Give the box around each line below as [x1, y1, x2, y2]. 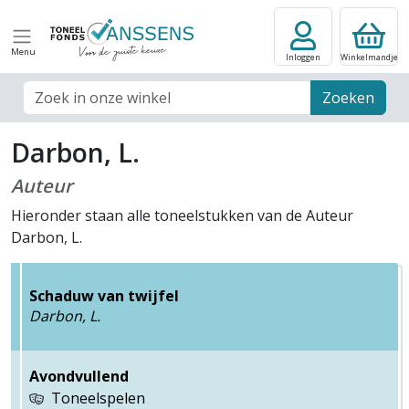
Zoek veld [21, 80, 88, 100]
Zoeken [322, 88, 375, 108]
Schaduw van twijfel [29, 285, 179, 306]
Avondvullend [29, 366, 129, 386]
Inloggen [286, 51, 320, 63]
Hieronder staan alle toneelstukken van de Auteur [11, 205, 353, 225]
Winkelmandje [340, 51, 398, 63]
